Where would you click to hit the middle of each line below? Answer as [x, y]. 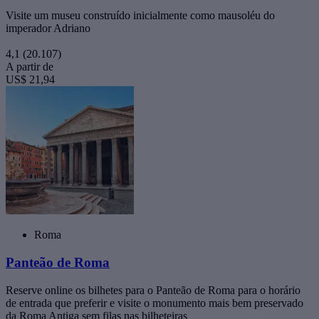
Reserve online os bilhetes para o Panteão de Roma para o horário [153, 290]
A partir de [30, 67]
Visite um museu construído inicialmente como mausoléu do [140, 16]
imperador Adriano [48, 28]
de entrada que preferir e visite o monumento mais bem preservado [155, 303]
